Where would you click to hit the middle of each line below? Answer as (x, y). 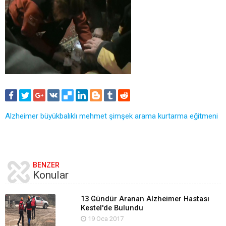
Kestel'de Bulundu (112, 208)
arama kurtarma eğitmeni (176, 116)
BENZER (46, 165)
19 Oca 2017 (105, 218)
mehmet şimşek (106, 116)
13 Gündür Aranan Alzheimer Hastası (145, 199)
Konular (51, 175)
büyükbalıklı (59, 116)
